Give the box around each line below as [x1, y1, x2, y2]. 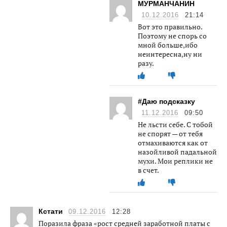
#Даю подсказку [138, 97, 195, 105]
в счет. [138, 165, 159, 175]
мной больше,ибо [138, 40, 198, 50]
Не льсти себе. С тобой [138, 119, 213, 129]
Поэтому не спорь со [138, 30, 207, 41]
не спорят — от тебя [138, 128, 203, 138]
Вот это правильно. [138, 21, 202, 31]
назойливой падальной [138, 146, 217, 157]
